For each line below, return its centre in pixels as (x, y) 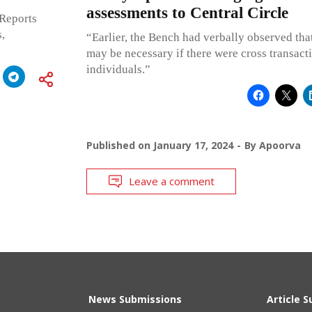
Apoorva (280, 145)
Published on (119, 145)
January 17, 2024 (193, 145)
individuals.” (118, 69)
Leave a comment (171, 181)
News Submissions (135, 299)
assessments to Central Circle (187, 13)
